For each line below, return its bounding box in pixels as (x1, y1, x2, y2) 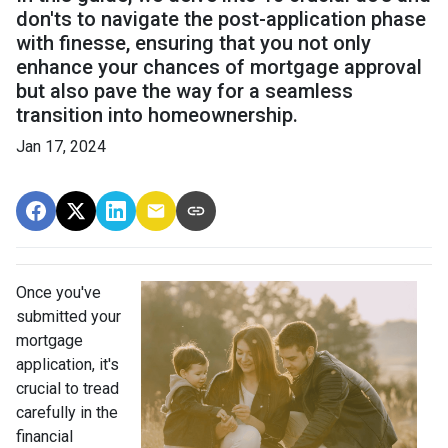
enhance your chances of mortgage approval (16, 55, 422, 80)
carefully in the (16, 403, 118, 423)
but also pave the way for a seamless (16, 79, 353, 104)
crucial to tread (16, 379, 119, 399)
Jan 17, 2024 (16, 137, 106, 157)
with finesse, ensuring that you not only (16, 31, 371, 56)
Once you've (16, 283, 101, 303)
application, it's (16, 355, 119, 375)
